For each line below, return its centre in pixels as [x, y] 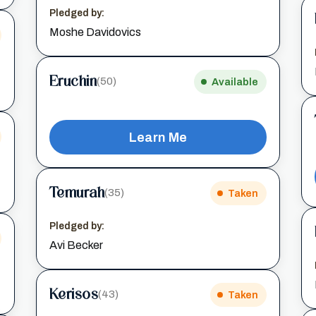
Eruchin [73, 81]
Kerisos [74, 294]
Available [235, 81]
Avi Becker [76, 245]
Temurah [77, 193]
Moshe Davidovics [95, 32]
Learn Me [158, 137]
